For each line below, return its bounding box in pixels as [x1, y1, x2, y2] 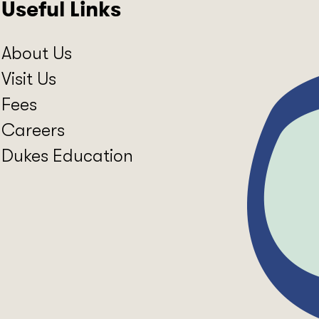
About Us [1, 43, 72, 64]
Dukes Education [1, 145, 133, 167]
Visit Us [1, 68, 56, 90]
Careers [1, 120, 65, 141]
